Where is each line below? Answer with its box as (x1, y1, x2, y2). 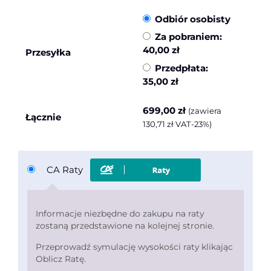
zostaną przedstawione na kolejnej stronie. (35, 220, 214, 230)
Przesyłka (25, 46, 71, 58)
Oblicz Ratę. (35, 253, 86, 264)
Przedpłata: (154, 62, 208, 74)
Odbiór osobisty (154, 13, 230, 25)
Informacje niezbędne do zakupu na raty (35, 208, 204, 218)
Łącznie (25, 111, 61, 123)
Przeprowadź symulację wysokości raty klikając (35, 241, 233, 252)
